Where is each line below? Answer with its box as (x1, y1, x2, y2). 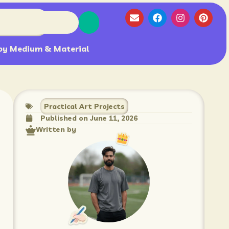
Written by (35, 124, 76, 134)
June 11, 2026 (89, 113, 138, 123)
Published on (40, 113, 90, 123)
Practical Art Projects (43, 101, 125, 111)
